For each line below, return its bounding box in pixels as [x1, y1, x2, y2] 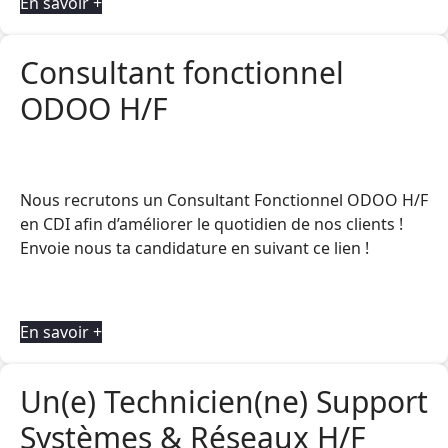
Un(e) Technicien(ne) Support [20, 381, 428, 422]
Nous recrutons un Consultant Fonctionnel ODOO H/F [20, 189, 428, 211]
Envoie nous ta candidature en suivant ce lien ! [20, 237, 369, 259]
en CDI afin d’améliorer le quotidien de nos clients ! [20, 213, 403, 235]
